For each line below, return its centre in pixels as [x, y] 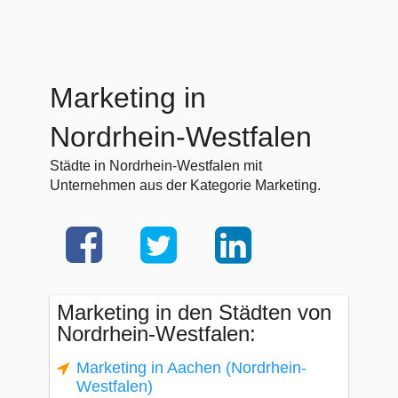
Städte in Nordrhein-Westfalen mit [156, 166]
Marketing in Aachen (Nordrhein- [191, 368]
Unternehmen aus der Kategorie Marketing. [185, 185]
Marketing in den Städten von [194, 312]
